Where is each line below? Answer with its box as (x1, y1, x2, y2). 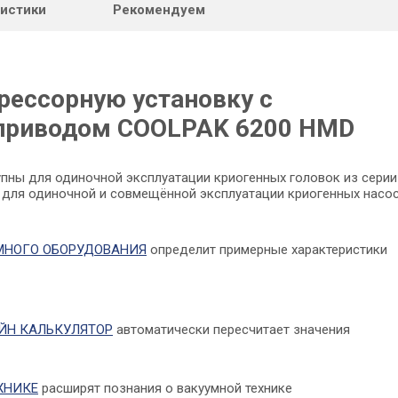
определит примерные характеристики (147, 242, 387, 259)
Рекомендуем (113, 2, 205, 19)
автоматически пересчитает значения (113, 322, 350, 338)
